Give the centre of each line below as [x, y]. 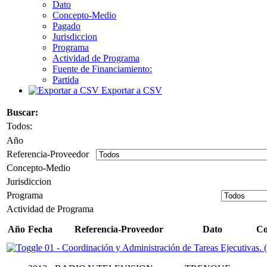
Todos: [19, 126]
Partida [66, 79]
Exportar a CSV [132, 90]
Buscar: [22, 112]
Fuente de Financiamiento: [102, 69]
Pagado [66, 26]
